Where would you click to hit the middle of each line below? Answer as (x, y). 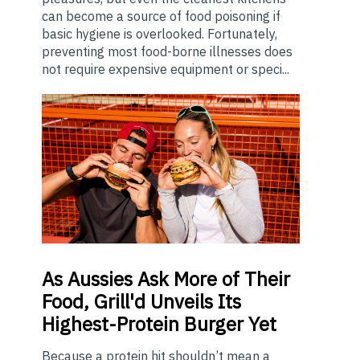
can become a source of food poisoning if (161, 16)
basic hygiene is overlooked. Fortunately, (160, 33)
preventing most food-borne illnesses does (167, 51)
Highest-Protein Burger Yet (159, 323)
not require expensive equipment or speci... (166, 69)
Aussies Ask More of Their (176, 278)
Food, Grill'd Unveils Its (141, 301)
